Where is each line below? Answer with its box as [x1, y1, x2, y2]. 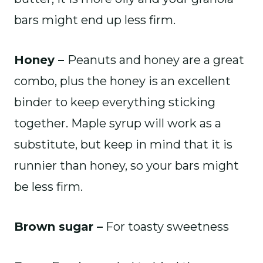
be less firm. [14, 180, 83, 194]
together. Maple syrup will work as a [14, 116, 221, 130]
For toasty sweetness [103, 220, 229, 234]
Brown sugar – [14, 220, 103, 234]
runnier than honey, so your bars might [14, 159, 239, 173]
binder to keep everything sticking [14, 95, 215, 109]
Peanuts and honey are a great [68, 53, 244, 67]
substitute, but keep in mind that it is [14, 137, 232, 151]
